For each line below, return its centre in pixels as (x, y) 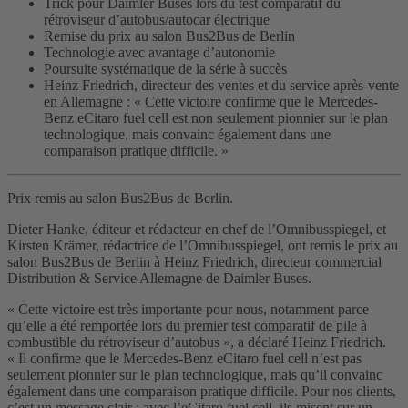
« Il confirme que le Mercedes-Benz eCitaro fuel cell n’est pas (184, 359)
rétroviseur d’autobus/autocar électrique (157, 20)
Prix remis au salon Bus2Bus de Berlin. (120, 199)
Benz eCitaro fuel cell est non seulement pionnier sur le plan (216, 118)
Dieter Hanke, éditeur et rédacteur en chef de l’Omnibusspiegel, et (197, 229)
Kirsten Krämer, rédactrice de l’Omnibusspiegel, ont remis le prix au (203, 246)
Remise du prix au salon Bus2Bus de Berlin (169, 36)
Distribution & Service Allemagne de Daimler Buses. (159, 279)
